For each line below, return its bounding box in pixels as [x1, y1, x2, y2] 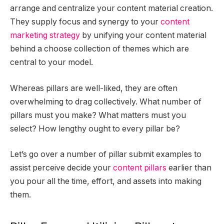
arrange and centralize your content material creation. [10, 3, 213, 13]
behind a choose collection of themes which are [10, 44, 189, 54]
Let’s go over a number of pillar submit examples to [10, 149, 201, 159]
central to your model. [10, 57, 93, 67]
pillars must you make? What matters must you [10, 110, 186, 120]
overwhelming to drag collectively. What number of [10, 96, 201, 106]
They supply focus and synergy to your [10, 17, 160, 27]
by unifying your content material [80, 30, 206, 40]
